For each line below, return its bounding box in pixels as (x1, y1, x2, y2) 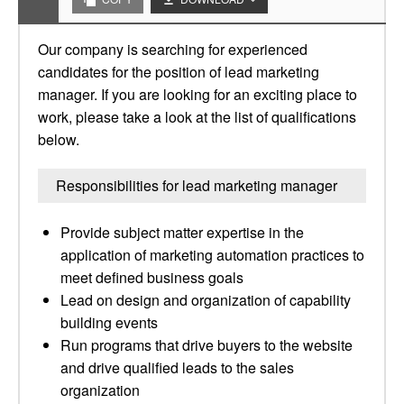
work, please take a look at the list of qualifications (38, 106, 356, 127)
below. (38, 129, 79, 150)
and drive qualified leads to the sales (60, 357, 294, 378)
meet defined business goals (60, 267, 243, 288)
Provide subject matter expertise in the (60, 222, 304, 243)
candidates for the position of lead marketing (38, 61, 319, 82)
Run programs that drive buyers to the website (60, 335, 353, 355)
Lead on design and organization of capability (60, 289, 351, 310)
